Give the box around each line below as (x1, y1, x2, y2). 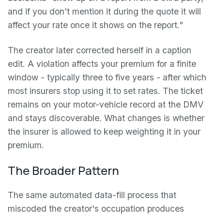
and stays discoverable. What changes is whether (8, 113, 204, 123)
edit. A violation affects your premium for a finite (8, 59, 196, 69)
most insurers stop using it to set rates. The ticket (8, 86, 203, 96)
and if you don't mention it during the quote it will (8, 6, 201, 16)
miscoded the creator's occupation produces (8, 203, 184, 214)
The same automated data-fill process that (8, 190, 176, 200)
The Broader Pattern (8, 162, 119, 178)
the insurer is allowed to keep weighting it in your (8, 126, 201, 137)
